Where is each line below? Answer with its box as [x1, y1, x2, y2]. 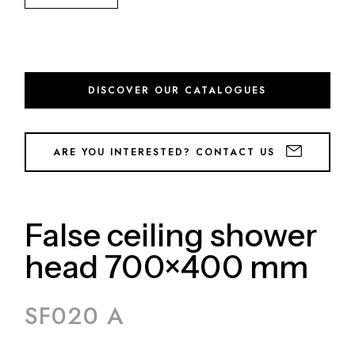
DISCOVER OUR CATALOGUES [88, 82, 267, 97]
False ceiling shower [25, 215, 318, 254]
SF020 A [25, 298, 125, 333]
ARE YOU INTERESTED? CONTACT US [52, 144, 280, 159]
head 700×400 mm [25, 246, 309, 286]
